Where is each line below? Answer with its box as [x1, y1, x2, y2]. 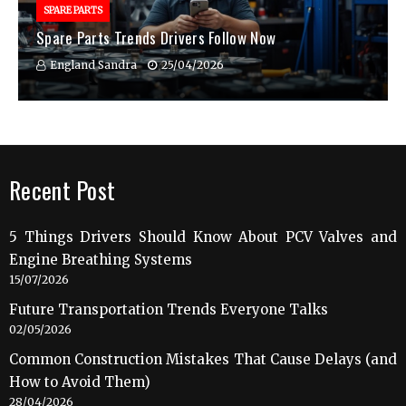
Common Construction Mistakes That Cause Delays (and [9, 351, 397, 369]
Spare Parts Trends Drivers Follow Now [36, 26, 276, 50]
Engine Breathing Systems [9, 251, 192, 269]
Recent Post [9, 172, 116, 208]
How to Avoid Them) [9, 373, 150, 391]
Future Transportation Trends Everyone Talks [9, 301, 328, 319]
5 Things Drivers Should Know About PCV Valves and [9, 228, 397, 246]
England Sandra [50, 58, 137, 72]
